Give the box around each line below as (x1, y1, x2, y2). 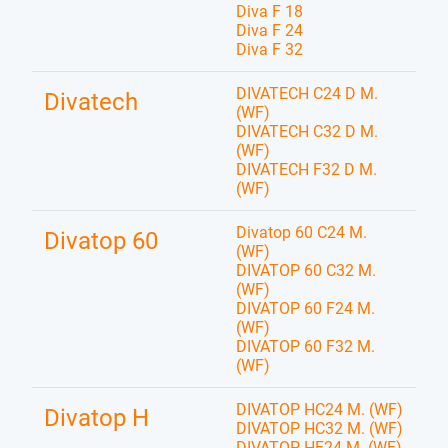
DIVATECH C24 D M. (236, 84, 378, 103)
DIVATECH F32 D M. (236, 160, 377, 179)
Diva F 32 (236, 40, 303, 59)
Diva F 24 (236, 21, 303, 40)
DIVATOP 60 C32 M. (236, 261, 376, 280)
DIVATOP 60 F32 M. (236, 337, 375, 356)
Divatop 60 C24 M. (236, 223, 367, 242)
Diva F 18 (236, 2, 303, 21)
